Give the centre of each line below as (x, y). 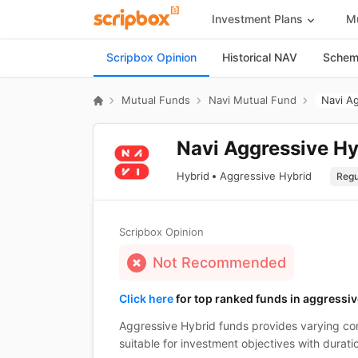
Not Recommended (219, 263)
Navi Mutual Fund (253, 100)
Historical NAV (260, 57)
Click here (146, 298)
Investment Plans (257, 18)
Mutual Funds (156, 100)
